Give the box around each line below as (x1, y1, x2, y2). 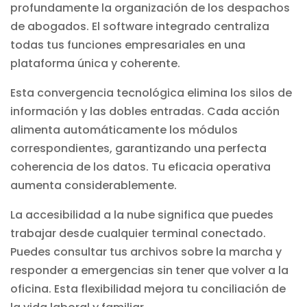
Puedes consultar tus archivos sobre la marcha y (10, 243, 282, 260)
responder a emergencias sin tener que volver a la (10, 262, 288, 278)
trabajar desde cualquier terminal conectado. (10, 225, 266, 241)
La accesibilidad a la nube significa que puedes (10, 206, 273, 223)
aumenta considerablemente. (10, 177, 177, 193)
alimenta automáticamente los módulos (10, 121, 238, 138)
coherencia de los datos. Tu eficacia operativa (10, 158, 271, 175)
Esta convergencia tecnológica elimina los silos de (10, 84, 292, 101)
